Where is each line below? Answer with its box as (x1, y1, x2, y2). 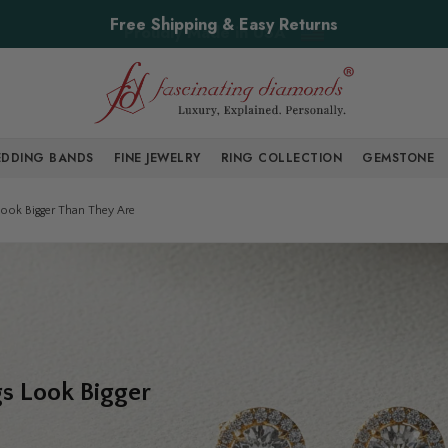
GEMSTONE (362, 149, 435, 168)
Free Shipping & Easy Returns (110, 12, 338, 35)
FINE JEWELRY (113, 149, 201, 168)
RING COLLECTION (220, 149, 343, 168)
